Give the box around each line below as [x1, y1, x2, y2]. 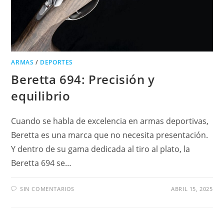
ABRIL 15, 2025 [171, 184, 213, 192]
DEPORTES [40, 57, 73, 66]
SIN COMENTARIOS [20, 184, 75, 192]
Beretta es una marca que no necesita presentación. [11, 129, 208, 140]
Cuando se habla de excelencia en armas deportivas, [11, 115, 209, 126]
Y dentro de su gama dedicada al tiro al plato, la [11, 143, 190, 154]
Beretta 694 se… [11, 157, 72, 168]
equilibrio [11, 87, 70, 104]
